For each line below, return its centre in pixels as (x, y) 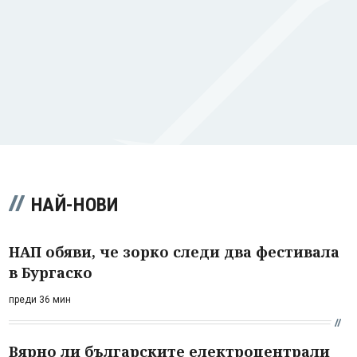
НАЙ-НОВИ (75, 204)
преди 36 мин (40, 299)
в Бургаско (51, 272)
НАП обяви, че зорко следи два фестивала (174, 251)
